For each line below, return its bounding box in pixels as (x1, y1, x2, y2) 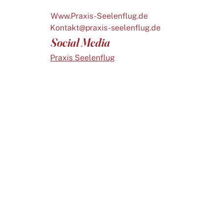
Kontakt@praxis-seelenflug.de (50, 23, 161, 32)
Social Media (50, 35, 110, 50)
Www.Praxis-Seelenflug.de (50, 11, 148, 21)
